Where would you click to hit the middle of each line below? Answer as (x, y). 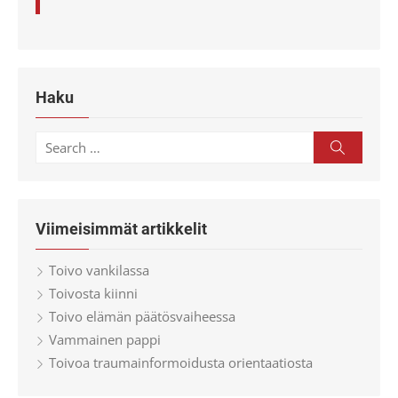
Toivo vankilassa (99, 270)
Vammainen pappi (105, 339)
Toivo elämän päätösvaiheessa (142, 316)
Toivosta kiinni (93, 293)
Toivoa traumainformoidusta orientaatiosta (181, 362)
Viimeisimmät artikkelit (121, 229)
